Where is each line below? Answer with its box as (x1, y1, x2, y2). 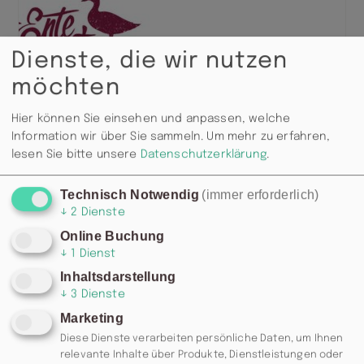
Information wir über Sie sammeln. (11, 130, 204, 142)
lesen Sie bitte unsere (11, 148, 141, 160)
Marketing (60, 311, 123, 326)
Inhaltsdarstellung (60, 270, 176, 284)
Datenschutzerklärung (140, 148, 266, 160)
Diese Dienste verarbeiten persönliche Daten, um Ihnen (60, 333, 344, 344)
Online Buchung (60, 228, 165, 243)
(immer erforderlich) (201, 187, 319, 201)
